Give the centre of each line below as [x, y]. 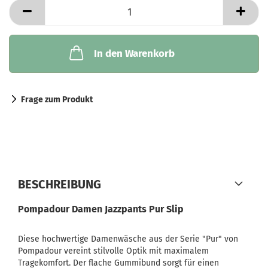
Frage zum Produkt [57, 100]
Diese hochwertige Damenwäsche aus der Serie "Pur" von [128, 239]
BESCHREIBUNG [60, 184]
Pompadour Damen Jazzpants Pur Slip [101, 209]
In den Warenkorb [134, 54]
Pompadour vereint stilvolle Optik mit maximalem [113, 251]
